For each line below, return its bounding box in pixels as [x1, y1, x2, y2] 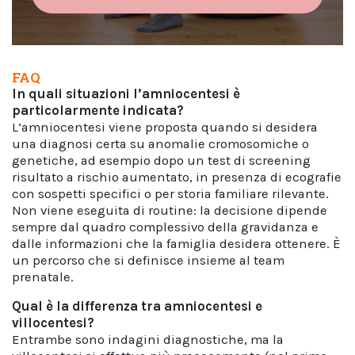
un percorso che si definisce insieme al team [12, 253, 284, 268]
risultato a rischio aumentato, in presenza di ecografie [12, 170, 342, 185]
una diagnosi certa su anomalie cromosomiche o [12, 136, 309, 151]
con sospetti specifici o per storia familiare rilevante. [12, 186, 329, 201]
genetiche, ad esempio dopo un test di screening [12, 153, 311, 168]
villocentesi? [12, 315, 94, 330]
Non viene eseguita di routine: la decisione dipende [12, 203, 327, 218]
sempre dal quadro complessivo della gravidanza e [12, 219, 319, 235]
